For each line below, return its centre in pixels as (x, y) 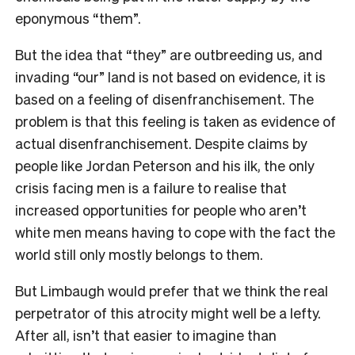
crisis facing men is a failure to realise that (151, 187)
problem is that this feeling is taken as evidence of (176, 120)
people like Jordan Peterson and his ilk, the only (165, 165)
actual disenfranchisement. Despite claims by (161, 143)
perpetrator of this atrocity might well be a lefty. (168, 312)
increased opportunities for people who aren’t (161, 209)
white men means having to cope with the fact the (175, 231)
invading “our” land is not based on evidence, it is (170, 76)
